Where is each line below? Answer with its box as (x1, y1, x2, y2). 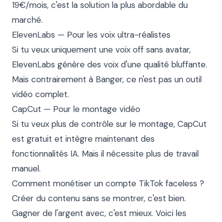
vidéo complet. (12, 89, 69, 100)
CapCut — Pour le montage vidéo (12, 104, 140, 114)
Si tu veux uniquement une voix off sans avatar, (12, 44, 191, 55)
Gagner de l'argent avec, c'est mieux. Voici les (12, 208, 186, 219)
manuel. (12, 163, 41, 174)
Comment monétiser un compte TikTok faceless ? (12, 178, 204, 189)
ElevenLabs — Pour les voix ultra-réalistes (12, 29, 170, 40)
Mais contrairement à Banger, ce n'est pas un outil (12, 74, 202, 85)
